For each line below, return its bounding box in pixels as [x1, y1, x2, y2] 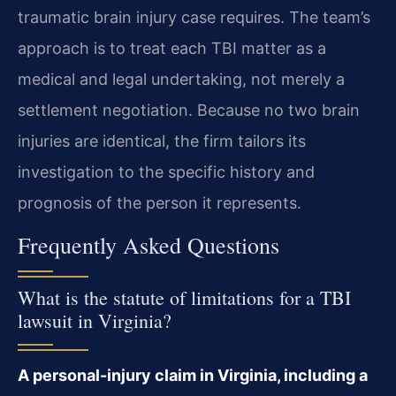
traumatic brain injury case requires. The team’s [18, 8, 370, 27]
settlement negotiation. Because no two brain [18, 101, 360, 120]
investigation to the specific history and [18, 163, 315, 182]
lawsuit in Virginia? [18, 307, 171, 333]
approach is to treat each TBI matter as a [18, 39, 326, 58]
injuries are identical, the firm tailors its [18, 132, 306, 151]
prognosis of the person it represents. [18, 194, 301, 213]
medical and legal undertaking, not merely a [18, 70, 345, 89]
